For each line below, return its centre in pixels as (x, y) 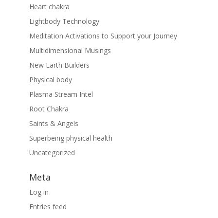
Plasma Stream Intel (61, 94)
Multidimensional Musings (70, 51)
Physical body (50, 80)
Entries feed (48, 207)
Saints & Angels (54, 124)
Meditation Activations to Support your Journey (103, 36)
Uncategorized (52, 153)
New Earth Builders (59, 65)
